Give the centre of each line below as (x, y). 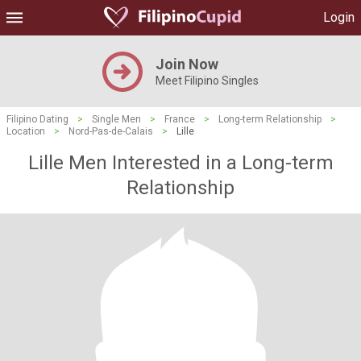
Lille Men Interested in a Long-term (180, 163)
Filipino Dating (37, 119)
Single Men (116, 119)
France (180, 119)
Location (26, 131)
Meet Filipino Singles (207, 81)
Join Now (187, 64)
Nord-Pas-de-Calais (111, 131)
